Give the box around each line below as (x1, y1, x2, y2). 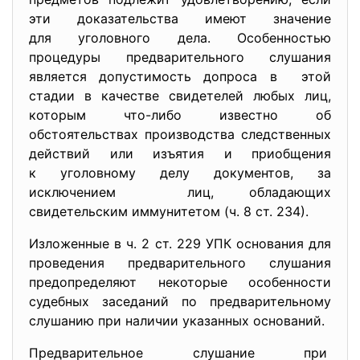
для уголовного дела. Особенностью (29, 30, 331, 46)
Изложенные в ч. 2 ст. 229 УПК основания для (29, 235, 331, 252)
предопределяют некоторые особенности (29, 274, 331, 290)
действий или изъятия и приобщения (29, 145, 331, 162)
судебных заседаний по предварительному (29, 293, 331, 309)
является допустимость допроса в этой (29, 68, 331, 84)
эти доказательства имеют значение (29, 10, 331, 27)
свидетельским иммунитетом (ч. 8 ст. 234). (29, 203, 309, 219)
